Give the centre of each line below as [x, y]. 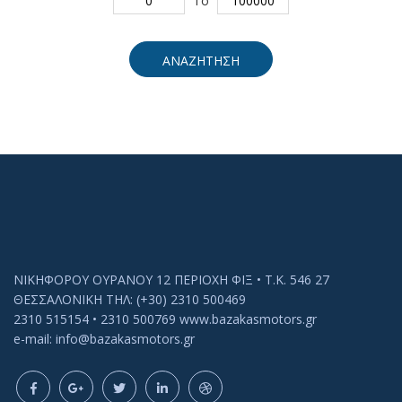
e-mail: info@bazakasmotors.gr [104, 338]
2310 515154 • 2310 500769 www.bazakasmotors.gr [165, 319]
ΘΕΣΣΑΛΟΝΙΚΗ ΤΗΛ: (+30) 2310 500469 [130, 299]
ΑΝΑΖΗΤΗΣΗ [201, 60]
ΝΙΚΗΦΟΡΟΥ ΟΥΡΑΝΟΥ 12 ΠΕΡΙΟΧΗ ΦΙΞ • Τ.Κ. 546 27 [171, 279]
